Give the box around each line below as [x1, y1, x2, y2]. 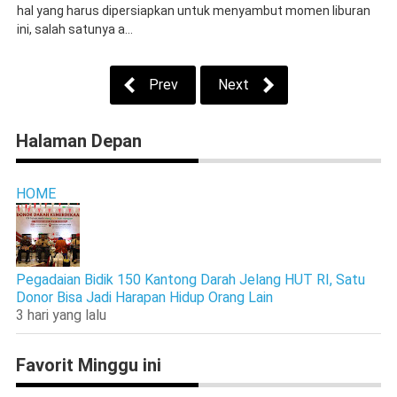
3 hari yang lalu [15, 306, 106, 323]
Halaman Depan [15, 129, 142, 152]
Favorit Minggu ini [15, 354, 161, 376]
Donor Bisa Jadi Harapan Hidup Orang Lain [15, 288, 273, 306]
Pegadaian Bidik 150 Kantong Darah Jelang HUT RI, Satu [15, 270, 365, 288]
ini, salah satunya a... [16, 21, 133, 36]
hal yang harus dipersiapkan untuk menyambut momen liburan [16, 3, 370, 18]
